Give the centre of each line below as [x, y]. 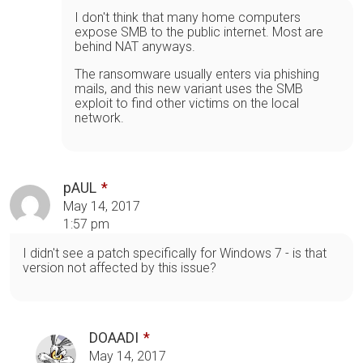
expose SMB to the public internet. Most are [199, 32]
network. [99, 117]
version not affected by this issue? [120, 267]
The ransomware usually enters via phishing [197, 74]
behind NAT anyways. [135, 46]
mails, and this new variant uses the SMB [189, 88]
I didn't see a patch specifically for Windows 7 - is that [175, 253]
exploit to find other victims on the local [187, 103]
